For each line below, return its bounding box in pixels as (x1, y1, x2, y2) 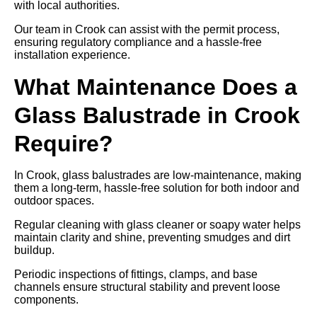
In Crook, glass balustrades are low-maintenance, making (14, 169, 301, 181)
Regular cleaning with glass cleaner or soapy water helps (14, 219, 301, 231)
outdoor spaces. (14, 195, 94, 207)
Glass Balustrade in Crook (14, 103, 300, 128)
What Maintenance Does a (14, 74, 297, 100)
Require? (14, 131, 113, 156)
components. (14, 294, 79, 306)
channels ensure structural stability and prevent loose (14, 281, 280, 293)
